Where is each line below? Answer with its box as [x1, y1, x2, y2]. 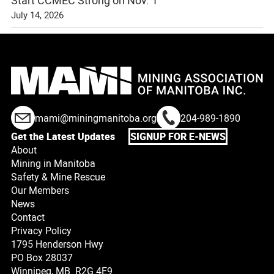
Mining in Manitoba [11, 157, 95, 170]
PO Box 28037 [11, 251, 73, 264]
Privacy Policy [11, 224, 72, 237]
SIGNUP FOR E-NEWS [130, 130, 226, 143]
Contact [11, 210, 45, 224]
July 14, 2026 [11, 9, 64, 21]
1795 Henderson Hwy [11, 237, 103, 251]
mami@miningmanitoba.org [34, 111, 157, 125]
